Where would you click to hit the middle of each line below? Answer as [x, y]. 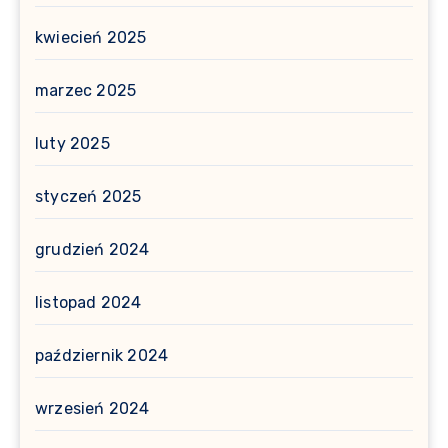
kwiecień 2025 [91, 38]
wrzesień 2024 [92, 409]
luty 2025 [72, 144]
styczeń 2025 [88, 197]
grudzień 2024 [92, 250]
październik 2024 [102, 356]
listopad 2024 [88, 303]
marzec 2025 [86, 91]
